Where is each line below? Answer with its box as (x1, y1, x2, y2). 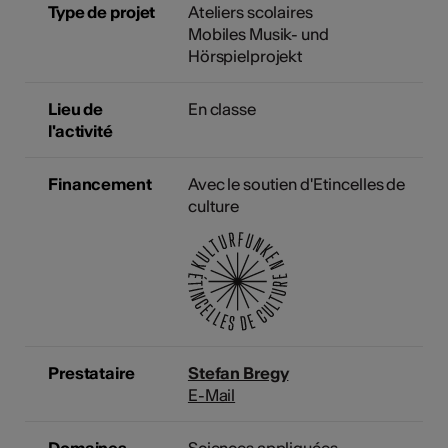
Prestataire (48, 363, 135, 384)
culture (187, 195, 240, 216)
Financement (48, 173, 152, 194)
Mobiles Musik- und (187, 23, 329, 44)
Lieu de (48, 98, 104, 119)
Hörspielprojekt (187, 45, 304, 66)
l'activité (48, 120, 113, 141)
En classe (187, 98, 256, 119)
